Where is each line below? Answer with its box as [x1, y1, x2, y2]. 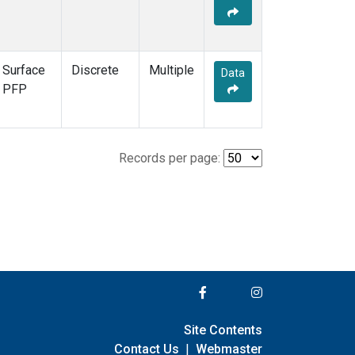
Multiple [149, 63, 194, 78]
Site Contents [184, 322, 262, 338]
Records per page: [119, 151, 220, 166]
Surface [2, 63, 45, 78]
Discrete [71, 63, 119, 78]
